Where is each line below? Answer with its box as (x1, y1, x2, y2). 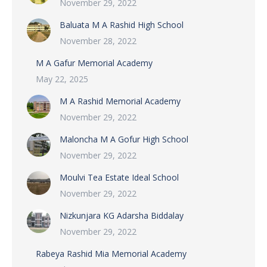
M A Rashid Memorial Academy (60, 95, 190, 107)
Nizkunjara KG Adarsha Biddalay (60, 210, 184, 221)
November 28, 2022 (60, 35, 136, 46)
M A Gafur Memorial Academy (36, 57, 153, 69)
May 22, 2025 (36, 73, 88, 85)
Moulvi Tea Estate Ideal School (60, 172, 179, 183)
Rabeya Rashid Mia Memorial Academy (36, 248, 187, 259)
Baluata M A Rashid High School (60, 19, 184, 30)
